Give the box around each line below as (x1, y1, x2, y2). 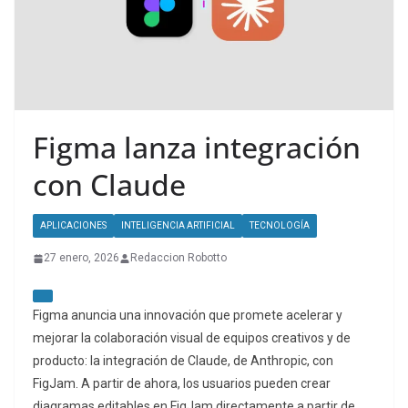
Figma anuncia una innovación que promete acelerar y (33, 308, 342, 323)
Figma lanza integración (33, 127, 361, 168)
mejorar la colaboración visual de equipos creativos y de (33, 331, 351, 346)
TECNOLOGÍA (250, 220, 310, 231)
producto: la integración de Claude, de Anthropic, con (33, 353, 333, 369)
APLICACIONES (40, 220, 107, 231)
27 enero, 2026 (44, 251, 119, 265)
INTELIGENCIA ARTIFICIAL (121, 220, 235, 231)
